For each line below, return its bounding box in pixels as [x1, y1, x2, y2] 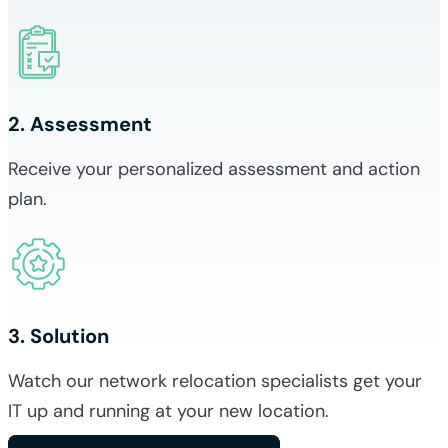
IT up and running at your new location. [8, 398, 329, 423]
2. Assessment [8, 110, 152, 137]
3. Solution [8, 322, 109, 349]
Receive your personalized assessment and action [8, 156, 420, 181]
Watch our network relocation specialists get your [8, 368, 422, 393]
